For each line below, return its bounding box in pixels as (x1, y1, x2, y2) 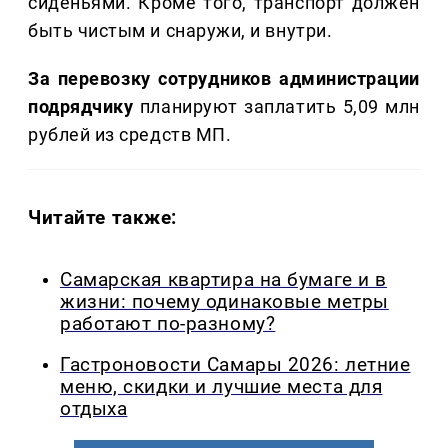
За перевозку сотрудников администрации (28, 68, 420, 90)
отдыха (60, 397, 128, 420)
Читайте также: (28, 206, 178, 230)
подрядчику (28, 96, 134, 118)
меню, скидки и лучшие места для (60, 375, 383, 398)
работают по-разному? (60, 313, 276, 336)
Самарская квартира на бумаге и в (60, 269, 387, 292)
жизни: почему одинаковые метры (60, 291, 389, 314)
